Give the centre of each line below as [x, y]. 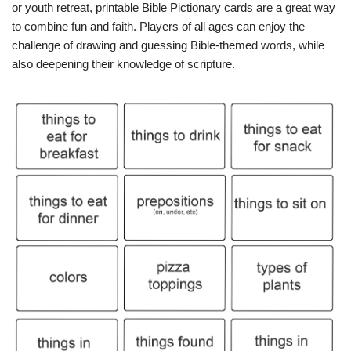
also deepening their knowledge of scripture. [123, 64]
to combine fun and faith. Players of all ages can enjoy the [158, 26]
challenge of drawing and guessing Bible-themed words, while [168, 45]
